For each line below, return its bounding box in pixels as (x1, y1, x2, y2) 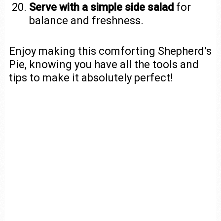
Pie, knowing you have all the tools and (8, 58, 199, 71)
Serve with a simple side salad (29, 1, 174, 13)
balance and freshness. (29, 14, 144, 27)
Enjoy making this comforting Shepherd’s (8, 44, 212, 57)
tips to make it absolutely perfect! (8, 71, 173, 84)
